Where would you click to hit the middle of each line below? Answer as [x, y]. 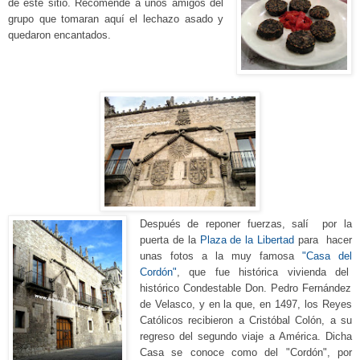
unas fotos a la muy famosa [221, 256]
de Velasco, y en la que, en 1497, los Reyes [245, 304]
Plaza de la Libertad [247, 239]
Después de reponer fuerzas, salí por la [245, 223]
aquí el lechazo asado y [162, 19]
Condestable [214, 288]
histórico [161, 288]
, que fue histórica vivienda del [264, 272]
